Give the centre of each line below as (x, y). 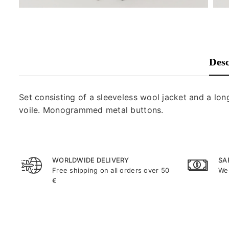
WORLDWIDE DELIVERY (91, 160)
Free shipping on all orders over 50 (111, 170)
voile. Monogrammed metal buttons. (91, 110)
